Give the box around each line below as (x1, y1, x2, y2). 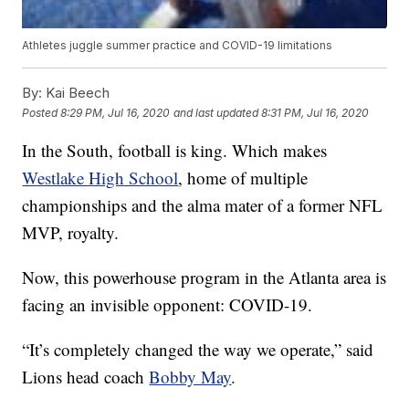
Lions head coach (22, 365, 150, 389)
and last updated (173, 105, 259, 120)
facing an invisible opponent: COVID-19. (22, 293, 313, 317)
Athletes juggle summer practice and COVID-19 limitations (22, 38, 333, 53)
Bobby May (149, 365, 232, 389)
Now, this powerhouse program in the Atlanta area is (22, 266, 387, 289)
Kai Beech (42, 84, 110, 102)
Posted (22, 105, 61, 120)
